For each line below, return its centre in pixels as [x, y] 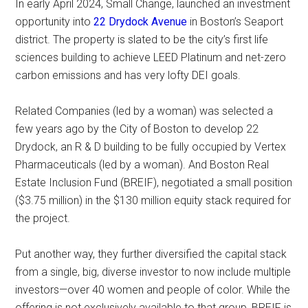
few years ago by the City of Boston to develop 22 [137, 129]
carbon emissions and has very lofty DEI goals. [128, 75]
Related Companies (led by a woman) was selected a [144, 111]
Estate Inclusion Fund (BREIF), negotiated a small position [154, 182]
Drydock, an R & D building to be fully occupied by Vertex [151, 146]
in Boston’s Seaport [235, 21]
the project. [43, 218]
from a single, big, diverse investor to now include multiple [153, 272]
